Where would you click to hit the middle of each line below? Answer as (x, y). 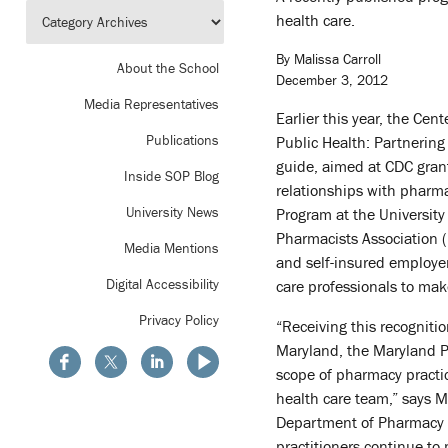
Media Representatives (151, 103)
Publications (182, 139)
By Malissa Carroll (328, 59)
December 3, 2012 (332, 80)
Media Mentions (171, 247)
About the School (168, 67)
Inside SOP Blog (171, 175)
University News (172, 211)
